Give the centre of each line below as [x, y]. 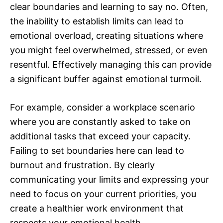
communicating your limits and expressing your [110, 180]
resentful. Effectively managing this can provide [111, 65]
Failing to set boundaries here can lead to [97, 151]
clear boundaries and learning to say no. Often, [109, 7]
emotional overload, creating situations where [107, 36]
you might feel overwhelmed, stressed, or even [109, 50]
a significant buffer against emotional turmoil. [106, 79]
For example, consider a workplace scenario [103, 108]
